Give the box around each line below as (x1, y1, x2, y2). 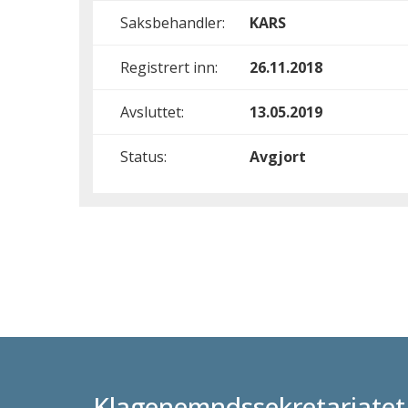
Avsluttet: (120, 102, 184, 122)
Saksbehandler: (120, 13, 225, 33)
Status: (120, 147, 167, 167)
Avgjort (250, 147, 306, 167)
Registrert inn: (120, 57, 218, 77)
